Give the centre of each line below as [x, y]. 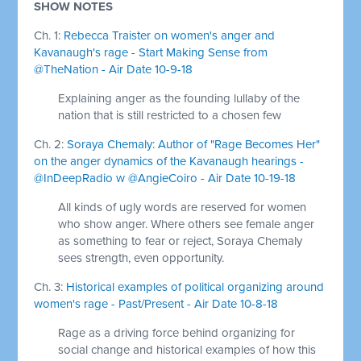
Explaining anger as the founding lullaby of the [179, 98]
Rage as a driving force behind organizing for [177, 332]
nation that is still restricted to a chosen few [170, 115]
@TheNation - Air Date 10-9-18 [114, 69]
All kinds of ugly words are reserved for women [183, 207]
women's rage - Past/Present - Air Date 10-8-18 [156, 303]
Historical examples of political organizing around [195, 286]
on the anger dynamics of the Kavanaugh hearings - [169, 161]
